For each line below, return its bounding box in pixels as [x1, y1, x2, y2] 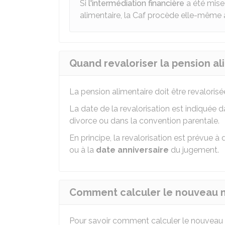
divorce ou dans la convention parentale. [69, 116, 219, 126]
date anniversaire [96, 145, 169, 155]
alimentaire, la [80, 11, 133, 20]
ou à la [69, 145, 96, 155]
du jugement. [169, 145, 219, 155]
